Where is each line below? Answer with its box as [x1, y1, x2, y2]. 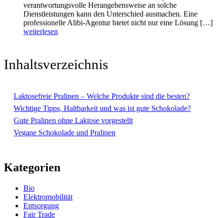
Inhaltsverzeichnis [4, 56, 108, 73]
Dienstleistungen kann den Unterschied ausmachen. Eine [23, 9, 198, 18]
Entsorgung [23, 201, 59, 210]
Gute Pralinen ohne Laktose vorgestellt [14, 116, 133, 125]
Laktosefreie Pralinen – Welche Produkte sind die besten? [14, 92, 190, 101]
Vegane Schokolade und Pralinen [14, 128, 115, 137]
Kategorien [4, 161, 60, 174]
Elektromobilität [23, 193, 73, 201]
